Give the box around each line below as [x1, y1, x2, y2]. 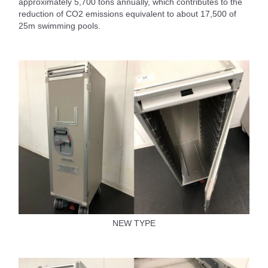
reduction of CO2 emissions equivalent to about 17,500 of [19, 8, 236, 19]
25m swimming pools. [19, 20, 100, 31]
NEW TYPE [112, 218, 156, 228]
